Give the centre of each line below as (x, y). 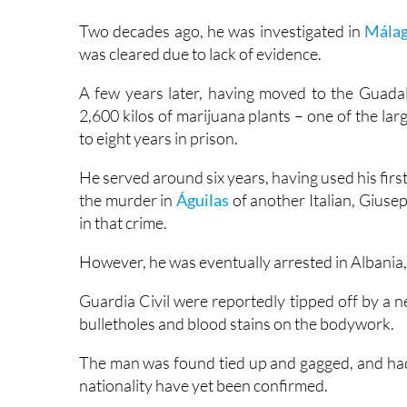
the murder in (128, 168)
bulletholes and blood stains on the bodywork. (237, 291)
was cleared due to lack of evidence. (200, 21)
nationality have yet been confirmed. (203, 353)
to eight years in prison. (159, 106)
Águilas (204, 168)
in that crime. (123, 190)
